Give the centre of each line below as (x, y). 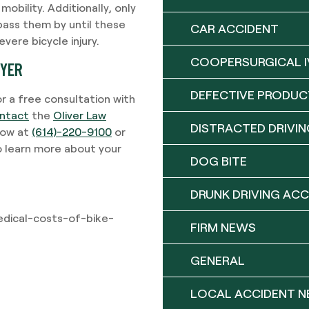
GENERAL (218, 260)
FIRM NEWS (223, 227)
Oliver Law (80, 115)
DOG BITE (219, 161)
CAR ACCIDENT (235, 28)
